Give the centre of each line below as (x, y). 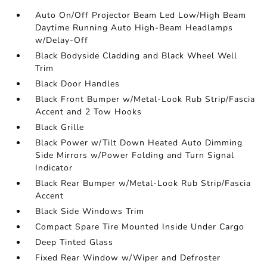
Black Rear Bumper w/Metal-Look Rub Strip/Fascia (143, 183)
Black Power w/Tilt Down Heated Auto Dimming (139, 143)
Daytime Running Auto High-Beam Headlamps (134, 28)
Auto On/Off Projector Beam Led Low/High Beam (141, 15)
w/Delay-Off (62, 40)
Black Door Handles (78, 84)
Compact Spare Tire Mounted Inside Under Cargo (140, 227)
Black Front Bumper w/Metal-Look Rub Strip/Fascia (145, 99)
